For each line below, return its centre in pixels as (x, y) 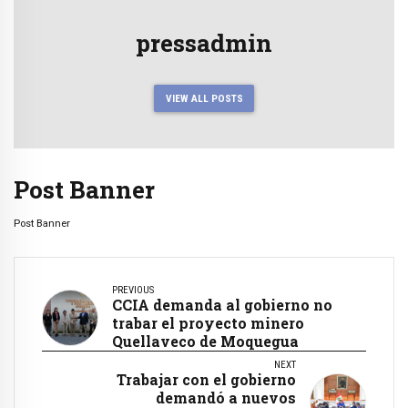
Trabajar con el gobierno (206, 379)
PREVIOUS (133, 290)
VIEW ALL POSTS (204, 98)
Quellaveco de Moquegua (205, 341)
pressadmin (204, 43)
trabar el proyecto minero (208, 322)
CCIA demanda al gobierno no (222, 304)
